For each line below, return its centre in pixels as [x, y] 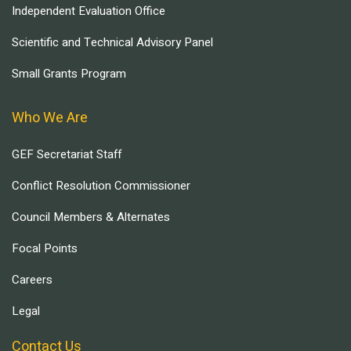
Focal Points [45, 248]
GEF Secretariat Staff [67, 154]
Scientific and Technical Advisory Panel [112, 42]
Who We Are [50, 118]
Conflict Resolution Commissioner [101, 186]
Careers [32, 280]
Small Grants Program [69, 74]
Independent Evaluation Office [89, 11]
